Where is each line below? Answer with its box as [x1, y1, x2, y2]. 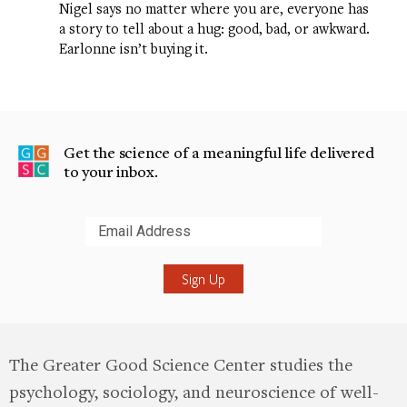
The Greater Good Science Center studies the [9, 352, 352, 375]
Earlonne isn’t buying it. [59, 38, 212, 57]
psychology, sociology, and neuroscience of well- [9, 379, 379, 402]
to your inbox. [64, 160, 158, 182]
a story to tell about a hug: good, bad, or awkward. [59, 18, 370, 37]
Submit [17, 234, 65, 256]
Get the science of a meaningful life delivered [64, 141, 374, 163]
